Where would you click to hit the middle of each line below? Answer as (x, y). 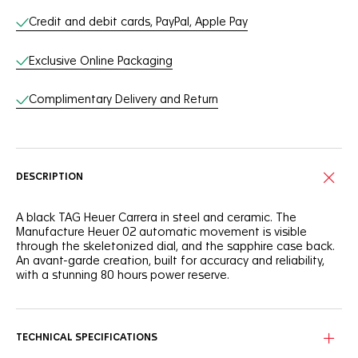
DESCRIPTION (50, 177)
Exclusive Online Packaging (101, 61)
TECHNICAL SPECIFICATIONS (87, 338)
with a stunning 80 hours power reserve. (123, 275)
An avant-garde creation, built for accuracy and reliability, (170, 261)
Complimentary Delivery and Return (123, 100)
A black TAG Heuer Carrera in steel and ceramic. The (156, 218)
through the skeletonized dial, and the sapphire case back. (175, 247)
